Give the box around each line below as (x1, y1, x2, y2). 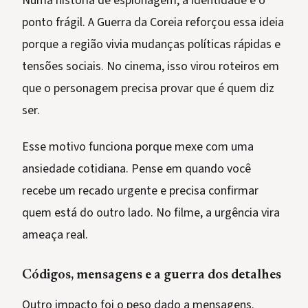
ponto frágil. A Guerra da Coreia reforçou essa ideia (22, 14, 284, 32)
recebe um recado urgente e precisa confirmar (22, 182, 258, 200)
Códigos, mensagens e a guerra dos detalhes (22, 268, 281, 283)
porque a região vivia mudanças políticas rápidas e (22, 36, 280, 54)
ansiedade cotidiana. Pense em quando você (22, 160, 251, 178)
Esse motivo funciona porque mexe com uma (22, 138, 254, 156)
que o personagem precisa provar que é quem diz (22, 80, 274, 98)
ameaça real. (22, 226, 88, 244)
